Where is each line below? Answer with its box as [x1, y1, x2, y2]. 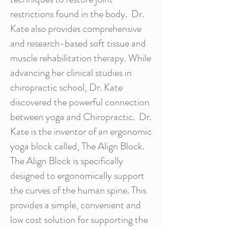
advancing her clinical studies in [10, 65, 132, 80]
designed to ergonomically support [10, 168, 144, 183]
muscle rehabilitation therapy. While [10, 51, 151, 65]
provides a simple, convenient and [10, 198, 141, 212]
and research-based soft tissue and [10, 36, 146, 51]
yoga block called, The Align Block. [10, 139, 146, 154]
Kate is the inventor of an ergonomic [10, 124, 152, 139]
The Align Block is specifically [10, 154, 123, 168]
